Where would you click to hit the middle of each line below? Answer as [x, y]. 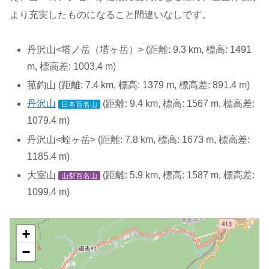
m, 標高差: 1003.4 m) [72, 66]
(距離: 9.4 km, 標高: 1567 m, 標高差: [178, 104]
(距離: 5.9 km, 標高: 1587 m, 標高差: [178, 175]
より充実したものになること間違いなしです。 [110, 15]
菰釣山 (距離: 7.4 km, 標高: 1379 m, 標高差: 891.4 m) [139, 85]
